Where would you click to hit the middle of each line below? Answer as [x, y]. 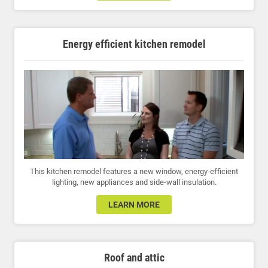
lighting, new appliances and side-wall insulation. [134, 182]
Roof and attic [134, 258]
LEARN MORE [134, 205]
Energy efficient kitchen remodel [134, 44]
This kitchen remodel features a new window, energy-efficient [134, 172]
